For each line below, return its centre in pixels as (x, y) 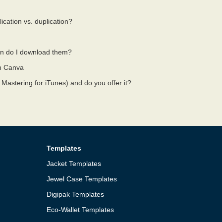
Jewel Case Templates (82, 179)
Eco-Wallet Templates (81, 210)
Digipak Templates (76, 194)
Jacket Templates (74, 164)
